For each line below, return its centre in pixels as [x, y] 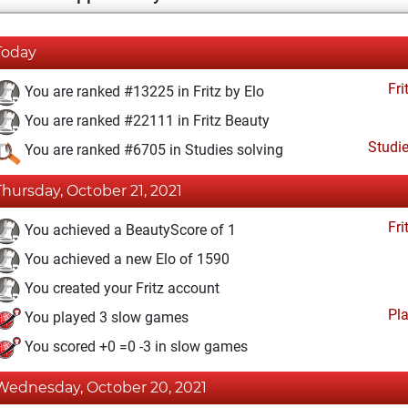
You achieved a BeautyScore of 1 [128, 230]
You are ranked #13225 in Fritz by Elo [143, 92]
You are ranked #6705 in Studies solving [152, 150]
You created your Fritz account [120, 289]
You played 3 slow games [105, 318]
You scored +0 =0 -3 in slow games [134, 347]
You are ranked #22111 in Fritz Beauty [145, 121]
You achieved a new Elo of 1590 [125, 260]
